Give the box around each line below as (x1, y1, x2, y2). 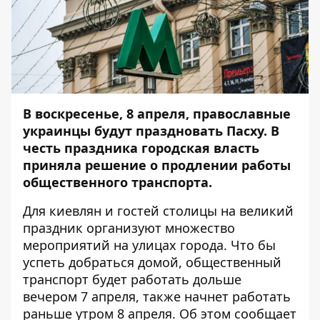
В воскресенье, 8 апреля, (23, 105, 193, 122)
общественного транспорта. (23, 174, 212, 191)
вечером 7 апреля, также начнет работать (23, 288, 291, 305)
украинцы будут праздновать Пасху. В (23, 122, 279, 139)
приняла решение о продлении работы (23, 156, 291, 174)
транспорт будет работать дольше (23, 271, 241, 288)
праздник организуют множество (23, 219, 235, 236)
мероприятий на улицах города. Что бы (23, 236, 276, 254)
